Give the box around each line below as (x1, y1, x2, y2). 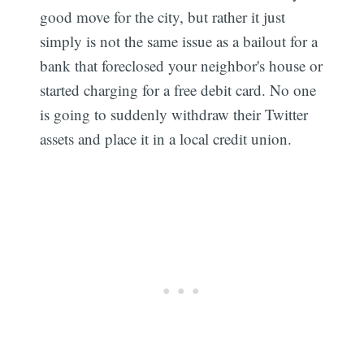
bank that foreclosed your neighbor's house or (40, 55, 323, 76)
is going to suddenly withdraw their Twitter (40, 104, 309, 125)
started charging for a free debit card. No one (40, 80, 317, 101)
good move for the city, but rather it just (40, 6, 286, 28)
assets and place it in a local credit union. (40, 128, 292, 149)
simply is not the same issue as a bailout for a (40, 31, 318, 52)
